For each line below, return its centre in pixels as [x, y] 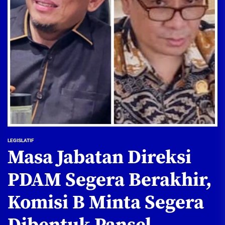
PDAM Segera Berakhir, [109, 180]
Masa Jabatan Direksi [99, 157]
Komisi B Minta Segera [106, 203]
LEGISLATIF [21, 140]
